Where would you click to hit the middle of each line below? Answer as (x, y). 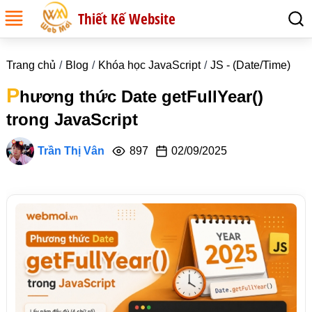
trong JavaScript (72, 119)
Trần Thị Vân (71, 151)
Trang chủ (31, 65)
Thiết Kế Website (127, 19)
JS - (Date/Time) (250, 65)
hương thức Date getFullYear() (141, 96)
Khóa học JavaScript (149, 65)
